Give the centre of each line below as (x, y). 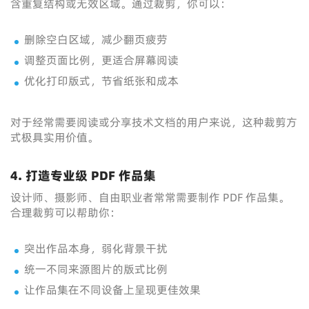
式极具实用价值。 (54, 137)
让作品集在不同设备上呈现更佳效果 (112, 290)
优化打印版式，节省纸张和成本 (101, 81)
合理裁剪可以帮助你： (66, 212)
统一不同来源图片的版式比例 (96, 269)
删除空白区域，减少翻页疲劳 (96, 39)
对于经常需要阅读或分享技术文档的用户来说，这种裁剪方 (154, 122)
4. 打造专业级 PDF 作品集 (83, 176)
